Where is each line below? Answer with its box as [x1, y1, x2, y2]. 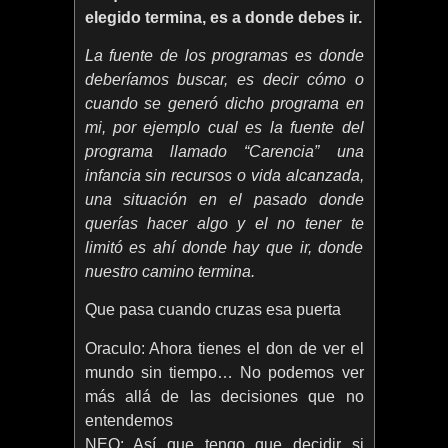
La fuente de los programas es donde [84, 47, 364, 65]
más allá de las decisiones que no [84, 387, 364, 405]
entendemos [84, 411, 173, 429]
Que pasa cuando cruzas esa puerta [84, 301, 341, 319]
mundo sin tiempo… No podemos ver [84, 363, 364, 381]
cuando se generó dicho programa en [84, 95, 364, 113]
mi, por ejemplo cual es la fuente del [84, 119, 364, 137]
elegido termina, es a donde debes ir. [84, 8, 362, 26]
